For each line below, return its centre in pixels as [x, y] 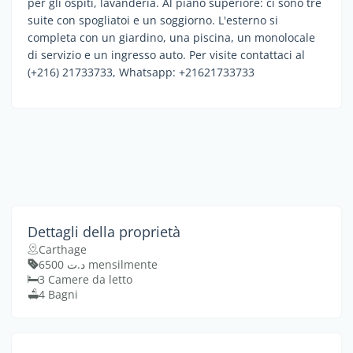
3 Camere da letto [85, 279]
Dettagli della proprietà [104, 231]
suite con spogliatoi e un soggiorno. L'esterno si [153, 20]
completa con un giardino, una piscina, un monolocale [171, 37]
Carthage [63, 249]
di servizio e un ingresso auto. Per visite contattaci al [166, 54]
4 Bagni [58, 294]
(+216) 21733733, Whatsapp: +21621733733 [141, 72]
